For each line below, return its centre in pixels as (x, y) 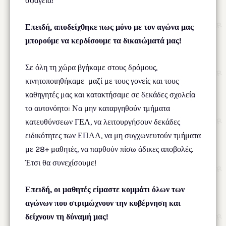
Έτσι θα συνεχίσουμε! (61, 162)
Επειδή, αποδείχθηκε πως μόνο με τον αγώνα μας (109, 27)
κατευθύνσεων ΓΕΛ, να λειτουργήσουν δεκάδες (103, 122)
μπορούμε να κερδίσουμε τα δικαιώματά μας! (103, 40)
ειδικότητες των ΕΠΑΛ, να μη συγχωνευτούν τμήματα (113, 135)
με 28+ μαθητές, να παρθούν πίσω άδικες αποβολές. (110, 149)
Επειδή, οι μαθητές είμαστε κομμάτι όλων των (105, 189)
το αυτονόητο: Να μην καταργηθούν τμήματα (98, 108)
